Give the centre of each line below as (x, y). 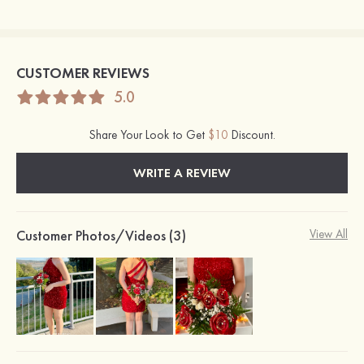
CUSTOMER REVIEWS (83, 72)
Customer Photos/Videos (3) (101, 235)
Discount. (251, 134)
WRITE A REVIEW (182, 172)
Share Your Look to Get (148, 134)
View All (329, 234)
